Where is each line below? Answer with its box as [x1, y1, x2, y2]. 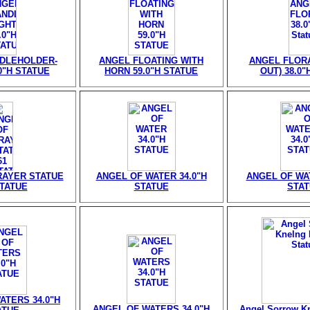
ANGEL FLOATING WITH [99, 55, 203, 66]
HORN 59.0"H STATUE [104, 66, 198, 76]
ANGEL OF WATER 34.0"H [95, 171, 207, 181]
